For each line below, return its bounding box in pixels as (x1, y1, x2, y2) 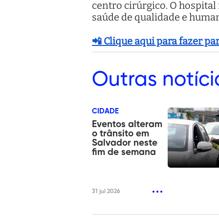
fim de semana (92, 147, 156, 157)
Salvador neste (92, 138, 157, 148)
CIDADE (92, 107, 119, 115)
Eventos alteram (92, 119, 162, 129)
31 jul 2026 (92, 188, 120, 195)
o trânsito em (92, 129, 149, 138)
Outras (92, 69, 157, 90)
